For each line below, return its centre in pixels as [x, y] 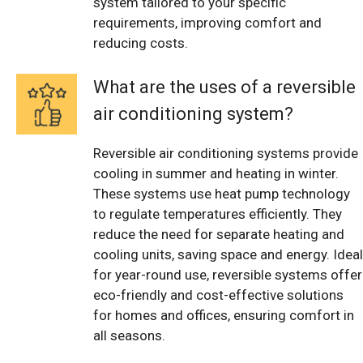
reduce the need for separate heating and [219, 235]
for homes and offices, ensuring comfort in [224, 316]
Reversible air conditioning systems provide [226, 154]
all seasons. [129, 336]
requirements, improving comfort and [207, 22]
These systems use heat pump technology [222, 194]
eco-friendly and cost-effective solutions [218, 295]
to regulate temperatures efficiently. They [218, 214]
